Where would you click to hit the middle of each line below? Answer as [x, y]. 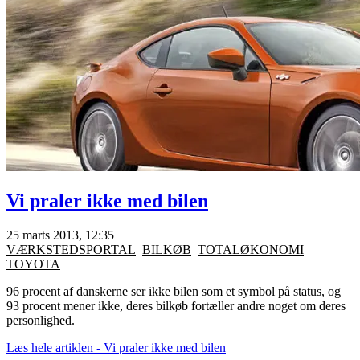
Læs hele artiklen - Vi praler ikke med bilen [116, 348]
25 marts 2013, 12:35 [60, 235]
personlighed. [41, 321]
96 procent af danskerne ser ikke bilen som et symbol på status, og [174, 292]
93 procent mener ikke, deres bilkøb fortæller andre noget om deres [176, 306]
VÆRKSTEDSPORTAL [71, 250]
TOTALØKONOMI [251, 250]
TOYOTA [33, 264]
